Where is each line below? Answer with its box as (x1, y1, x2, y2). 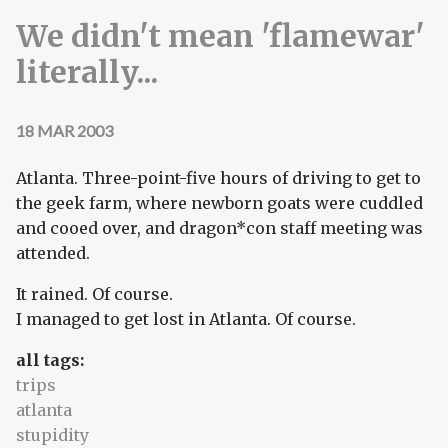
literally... (16, 53, 158, 92)
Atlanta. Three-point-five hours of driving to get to (16, 167, 421, 188)
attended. (16, 242, 90, 263)
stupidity (16, 424, 89, 445)
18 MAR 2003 (16, 120, 113, 140)
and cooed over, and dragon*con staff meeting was (16, 217, 423, 238)
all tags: (16, 349, 88, 370)
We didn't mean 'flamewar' (16, 17, 425, 56)
